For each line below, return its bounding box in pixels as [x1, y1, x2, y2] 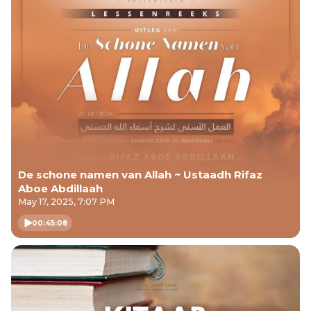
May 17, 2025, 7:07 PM [18, 196, 115, 207]
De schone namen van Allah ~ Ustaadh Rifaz [18, 168, 262, 181]
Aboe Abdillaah [18, 182, 103, 195]
